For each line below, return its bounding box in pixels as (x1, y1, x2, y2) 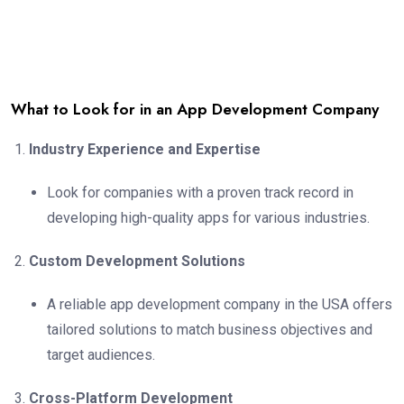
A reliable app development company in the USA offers (47, 296, 392, 314)
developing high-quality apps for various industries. (47, 209, 370, 227)
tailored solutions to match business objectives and (47, 321, 372, 339)
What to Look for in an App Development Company (11, 98, 379, 121)
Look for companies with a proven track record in (47, 184, 353, 202)
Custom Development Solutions (29, 252, 245, 271)
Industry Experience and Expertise (29, 141, 261, 159)
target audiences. (47, 346, 155, 364)
